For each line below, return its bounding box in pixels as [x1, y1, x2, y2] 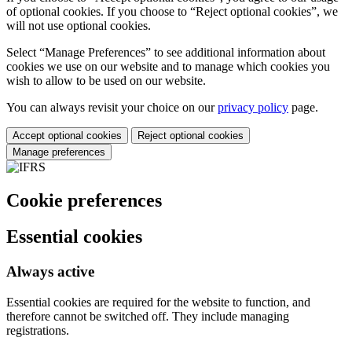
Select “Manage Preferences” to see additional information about [6, 45, 325, 59]
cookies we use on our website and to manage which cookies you [6, 59, 330, 73]
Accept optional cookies [13, 129, 122, 141]
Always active [6, 263, 94, 280]
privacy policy [218, 100, 288, 114]
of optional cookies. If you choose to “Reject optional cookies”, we [6, 4, 338, 18]
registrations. [6, 324, 69, 338]
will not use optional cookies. [6, 18, 151, 32]
